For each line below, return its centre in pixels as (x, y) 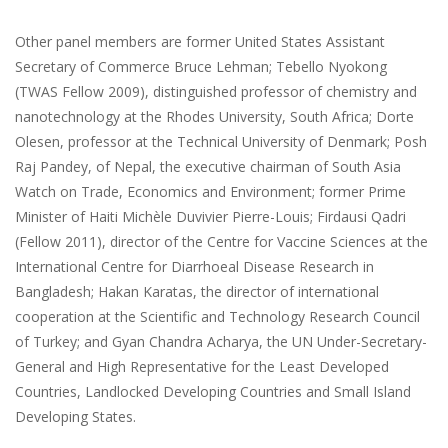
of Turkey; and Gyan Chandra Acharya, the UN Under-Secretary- (221, 342)
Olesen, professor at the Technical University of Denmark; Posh (221, 142)
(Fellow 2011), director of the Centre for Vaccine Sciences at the (221, 242)
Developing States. (75, 417)
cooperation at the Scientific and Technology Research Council (217, 317)
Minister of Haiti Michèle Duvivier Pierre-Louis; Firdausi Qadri (210, 217)
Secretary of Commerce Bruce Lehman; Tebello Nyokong (201, 67)
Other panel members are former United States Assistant (200, 42)
